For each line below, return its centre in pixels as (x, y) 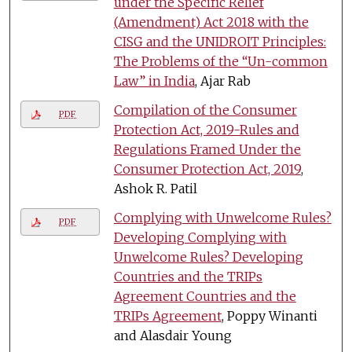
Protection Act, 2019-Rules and (206, 129)
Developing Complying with (200, 237)
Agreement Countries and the (205, 296)
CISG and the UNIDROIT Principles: (220, 41)
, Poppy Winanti (269, 315)
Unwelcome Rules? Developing (208, 257)
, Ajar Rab (222, 81)
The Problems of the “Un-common (220, 61)
